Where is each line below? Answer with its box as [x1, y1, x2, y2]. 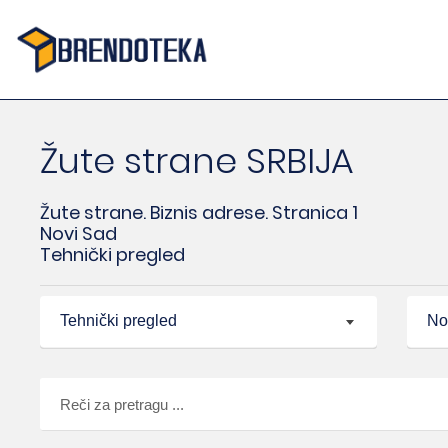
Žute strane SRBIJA [40, 136, 354, 185]
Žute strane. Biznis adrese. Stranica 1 [40, 200, 358, 225]
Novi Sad [40, 221, 117, 246]
